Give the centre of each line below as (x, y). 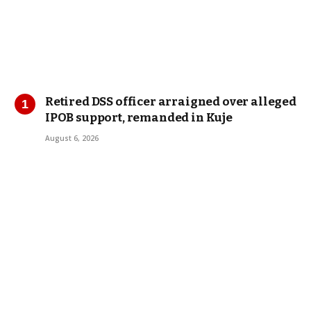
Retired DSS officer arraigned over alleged (171, 101)
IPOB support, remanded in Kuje (139, 117)
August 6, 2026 (72, 138)
